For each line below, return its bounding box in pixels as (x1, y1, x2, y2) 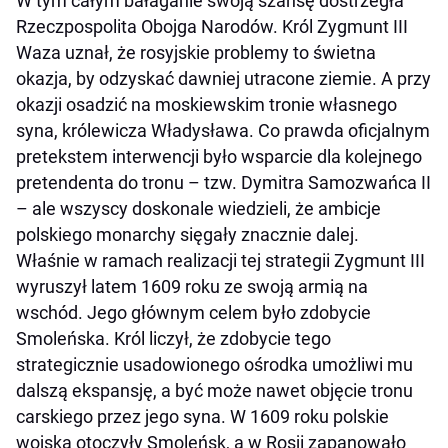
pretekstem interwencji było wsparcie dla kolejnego (16, 145, 422, 167)
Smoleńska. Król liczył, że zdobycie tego (16, 327, 331, 349)
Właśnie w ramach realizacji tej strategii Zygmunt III (16, 249, 425, 271)
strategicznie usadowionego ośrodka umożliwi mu (16, 353, 413, 375)
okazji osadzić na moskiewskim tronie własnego (16, 93, 397, 115)
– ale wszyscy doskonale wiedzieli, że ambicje (16, 197, 381, 219)
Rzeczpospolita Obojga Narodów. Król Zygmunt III (16, 15, 408, 37)
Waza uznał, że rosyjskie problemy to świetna (16, 41, 376, 63)
